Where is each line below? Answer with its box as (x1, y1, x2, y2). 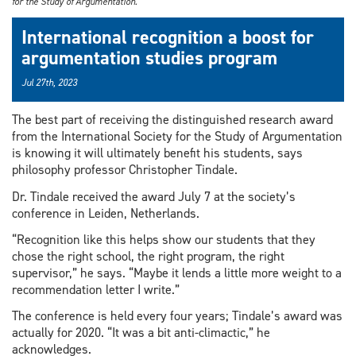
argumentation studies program (21, 45, 277, 72)
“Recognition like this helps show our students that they (12, 230, 315, 248)
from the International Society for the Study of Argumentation (12, 128, 342, 145)
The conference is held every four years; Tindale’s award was (12, 307, 342, 324)
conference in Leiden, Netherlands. (12, 204, 199, 222)
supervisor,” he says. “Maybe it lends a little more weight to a (12, 264, 342, 281)
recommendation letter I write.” (12, 281, 180, 298)
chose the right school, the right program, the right (12, 247, 284, 265)
